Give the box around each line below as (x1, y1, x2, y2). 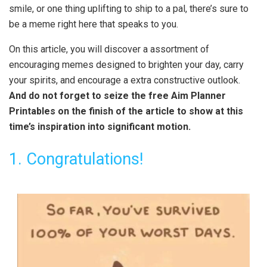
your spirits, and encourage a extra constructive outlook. (9, 74, 240, 86)
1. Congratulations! (9, 149, 143, 169)
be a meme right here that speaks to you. (9, 18, 178, 30)
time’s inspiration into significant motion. (9, 121, 191, 133)
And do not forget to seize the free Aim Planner (9, 90, 226, 102)
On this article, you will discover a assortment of (9, 44, 209, 55)
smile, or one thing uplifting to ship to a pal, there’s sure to (9, 3, 249, 15)
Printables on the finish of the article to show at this (9, 105, 243, 117)
